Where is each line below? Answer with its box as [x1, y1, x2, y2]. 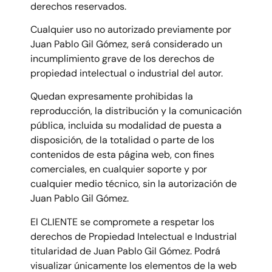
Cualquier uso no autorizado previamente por [30, 22, 231, 36]
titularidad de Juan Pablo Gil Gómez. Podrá [30, 244, 220, 257]
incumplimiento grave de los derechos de [30, 52, 214, 65]
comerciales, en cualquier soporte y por [30, 163, 207, 176]
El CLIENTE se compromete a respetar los [30, 215, 214, 228]
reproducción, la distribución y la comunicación [30, 104, 242, 118]
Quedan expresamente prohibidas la [30, 90, 193, 103]
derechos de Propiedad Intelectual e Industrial [30, 229, 237, 243]
